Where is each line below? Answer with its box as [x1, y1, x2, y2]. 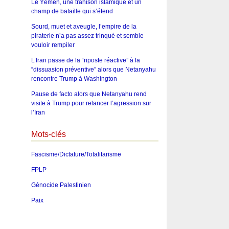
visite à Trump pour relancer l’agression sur [31, 100, 151, 107]
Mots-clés [31, 130, 66, 139]
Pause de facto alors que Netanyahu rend [31, 90, 147, 98]
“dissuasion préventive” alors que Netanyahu [31, 66, 156, 74]
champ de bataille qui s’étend [31, 8, 113, 15]
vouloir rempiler [31, 41, 75, 49]
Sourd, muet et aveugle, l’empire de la [31, 23, 136, 31]
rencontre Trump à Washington [31, 75, 117, 83]
